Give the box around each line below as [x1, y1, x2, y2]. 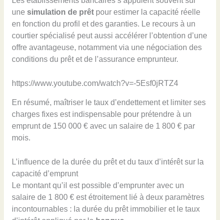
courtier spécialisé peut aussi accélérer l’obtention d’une [11, 31, 207, 40]
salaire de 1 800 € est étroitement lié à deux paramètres [11, 193, 204, 202]
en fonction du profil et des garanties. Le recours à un [11, 20, 195, 28]
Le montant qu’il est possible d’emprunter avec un [11, 181, 184, 190]
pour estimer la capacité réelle [93, 8, 200, 16]
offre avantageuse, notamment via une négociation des [11, 43, 202, 52]
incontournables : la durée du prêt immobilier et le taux [11, 205, 200, 214]
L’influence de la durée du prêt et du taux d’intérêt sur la [11, 158, 204, 166]
